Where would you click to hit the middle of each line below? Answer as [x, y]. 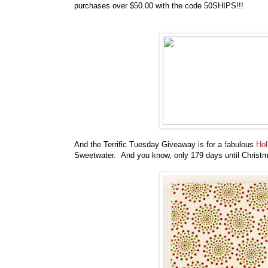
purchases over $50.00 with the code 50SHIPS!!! [160, 6]
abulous [241, 145]
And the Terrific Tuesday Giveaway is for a [149, 145]
